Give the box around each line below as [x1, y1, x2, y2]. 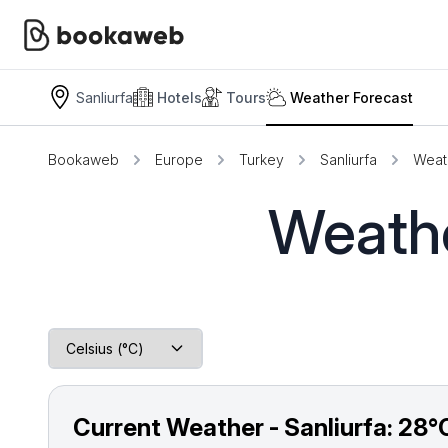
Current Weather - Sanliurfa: [73, 413, 398, 442]
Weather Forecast [290, 88, 413, 106]
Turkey [239, 151, 284, 168]
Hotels [157, 88, 202, 106]
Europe [155, 151, 203, 168]
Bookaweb [48, 151, 119, 168]
